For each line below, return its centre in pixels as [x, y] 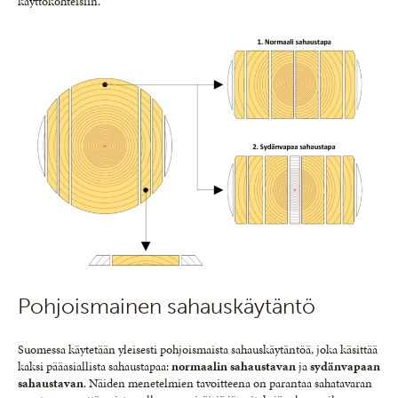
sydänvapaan [345, 366]
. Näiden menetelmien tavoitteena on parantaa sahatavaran [228, 383]
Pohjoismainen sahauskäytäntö [167, 306]
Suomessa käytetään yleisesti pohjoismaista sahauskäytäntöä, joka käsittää [198, 349]
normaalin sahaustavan [234, 366]
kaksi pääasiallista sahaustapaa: [95, 366]
